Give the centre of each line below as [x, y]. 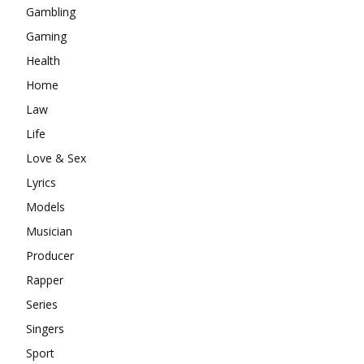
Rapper [45, 279]
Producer [50, 255]
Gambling [51, 11]
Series [42, 304]
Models [45, 206]
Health [43, 60]
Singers [45, 328]
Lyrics [41, 182]
